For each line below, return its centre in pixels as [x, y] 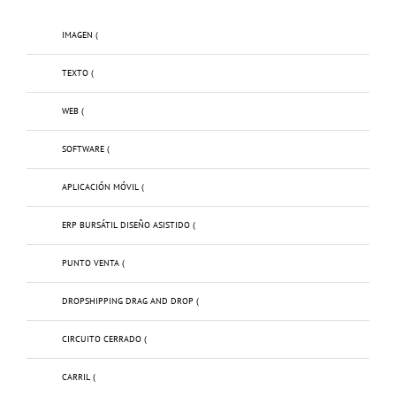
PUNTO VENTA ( [93, 263]
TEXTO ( [78, 72]
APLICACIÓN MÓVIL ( [103, 187]
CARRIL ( [79, 377]
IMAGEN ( [80, 34]
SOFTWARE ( [86, 148]
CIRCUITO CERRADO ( [104, 339]
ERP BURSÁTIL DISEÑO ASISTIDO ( [129, 225]
